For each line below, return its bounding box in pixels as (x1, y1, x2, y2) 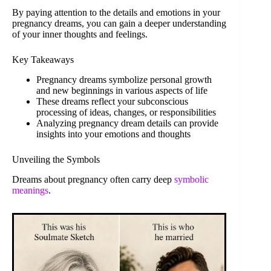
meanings (12, 185, 48, 196)
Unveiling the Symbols (12, 154, 100, 165)
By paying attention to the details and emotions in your (12, 7, 220, 18)
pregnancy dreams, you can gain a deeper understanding (12, 18, 226, 29)
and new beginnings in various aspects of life (36, 85, 207, 96)
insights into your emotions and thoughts (36, 129, 191, 140)
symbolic (174, 174, 209, 185)
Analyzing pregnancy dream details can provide (36, 118, 218, 129)
